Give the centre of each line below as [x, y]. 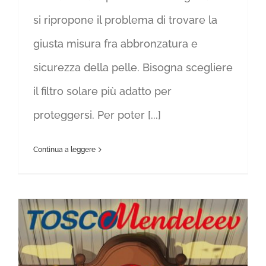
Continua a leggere [64, 150]
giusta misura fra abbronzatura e [115, 44]
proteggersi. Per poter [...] [97, 115]
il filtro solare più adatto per [102, 91]
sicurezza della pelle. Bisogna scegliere [133, 68]
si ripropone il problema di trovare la [125, 20]
